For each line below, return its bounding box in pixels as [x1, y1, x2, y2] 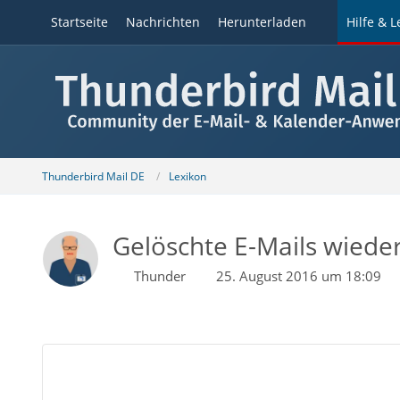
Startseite [50, 13, 108, 30]
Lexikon [168, 168, 206, 184]
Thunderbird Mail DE [41, 168, 145, 184]
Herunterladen [217, 13, 306, 30]
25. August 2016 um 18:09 [215, 267, 381, 285]
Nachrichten [125, 13, 200, 30]
